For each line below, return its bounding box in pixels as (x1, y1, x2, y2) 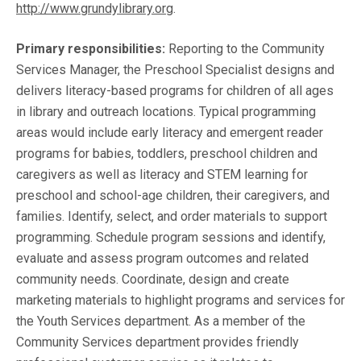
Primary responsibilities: (16, 41, 168, 57)
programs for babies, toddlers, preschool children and (16, 146, 317, 162)
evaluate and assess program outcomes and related (16, 251, 309, 267)
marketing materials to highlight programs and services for (16, 293, 345, 309)
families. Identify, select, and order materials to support (16, 209, 327, 225)
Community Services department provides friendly (16, 334, 299, 351)
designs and (265, 62, 334, 78)
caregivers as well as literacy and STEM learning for (16, 167, 308, 183)
